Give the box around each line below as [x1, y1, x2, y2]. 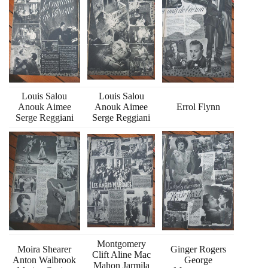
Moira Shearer [17, 243, 72, 254]
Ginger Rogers [170, 243, 226, 254]
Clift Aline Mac [92, 249, 151, 260]
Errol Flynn [176, 101, 220, 112]
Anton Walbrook [13, 254, 77, 265]
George [184, 254, 212, 265]
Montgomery [96, 238, 146, 249]
